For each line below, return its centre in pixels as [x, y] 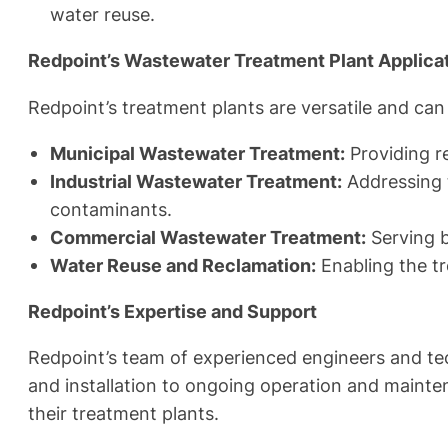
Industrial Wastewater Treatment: [196, 180]
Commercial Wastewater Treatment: [208, 236]
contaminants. [111, 208]
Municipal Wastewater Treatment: [197, 152]
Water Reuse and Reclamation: [183, 264]
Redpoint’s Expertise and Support [172, 310]
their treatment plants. [123, 412]
